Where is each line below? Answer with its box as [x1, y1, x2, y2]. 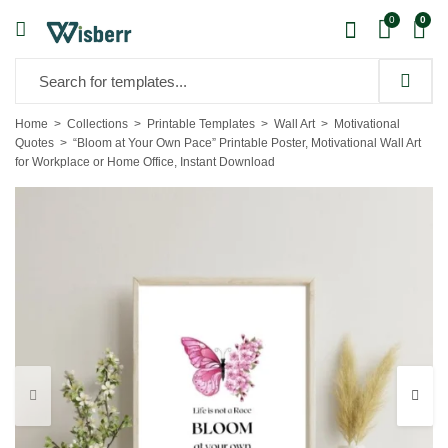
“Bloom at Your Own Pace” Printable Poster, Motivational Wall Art [73, 136, 421, 150]
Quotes [15, 136, 54, 150]
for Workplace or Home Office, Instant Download [15, 155, 275, 169]
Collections [67, 117, 128, 131]
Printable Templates [147, 117, 255, 131]
